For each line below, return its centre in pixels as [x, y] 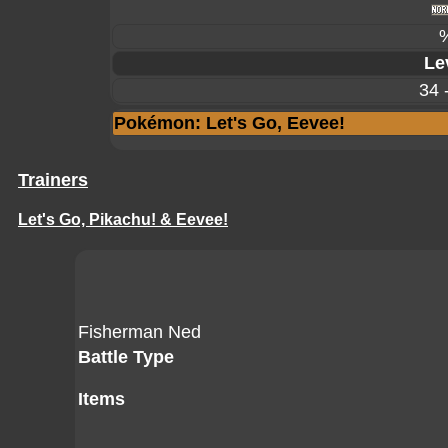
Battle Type [126, 357]
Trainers [53, 180]
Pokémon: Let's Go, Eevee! [229, 123]
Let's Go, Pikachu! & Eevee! [123, 219]
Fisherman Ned [139, 332]
